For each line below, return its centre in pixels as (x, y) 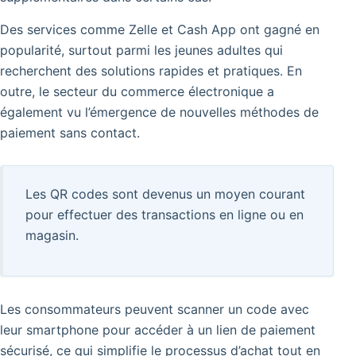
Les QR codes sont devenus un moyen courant (166, 194)
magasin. (52, 236)
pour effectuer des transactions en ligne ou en (165, 215)
